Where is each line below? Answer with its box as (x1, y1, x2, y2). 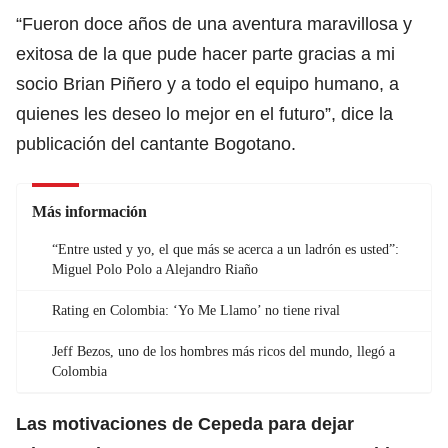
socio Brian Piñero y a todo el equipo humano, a (16, 73, 399, 94)
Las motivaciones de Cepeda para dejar (16, 413, 354, 434)
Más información (32, 202, 147, 220)
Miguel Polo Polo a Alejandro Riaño (52, 261, 258, 277)
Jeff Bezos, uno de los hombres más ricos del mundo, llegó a (52, 343, 395, 359)
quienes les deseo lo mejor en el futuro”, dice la (16, 103, 393, 124)
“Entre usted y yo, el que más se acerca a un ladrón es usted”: (52, 241, 399, 257)
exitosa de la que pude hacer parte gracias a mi (16, 43, 395, 64)
